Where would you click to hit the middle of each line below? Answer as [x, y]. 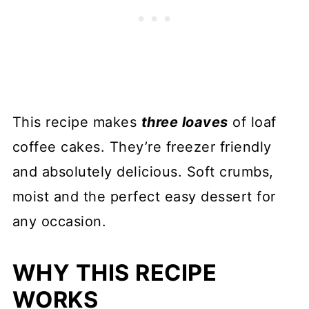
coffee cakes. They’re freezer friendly [142, 147]
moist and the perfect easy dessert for [144, 197]
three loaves [185, 122]
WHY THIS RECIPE [114, 273]
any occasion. [59, 221]
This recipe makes [77, 122]
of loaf [252, 122]
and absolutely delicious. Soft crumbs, [143, 172]
